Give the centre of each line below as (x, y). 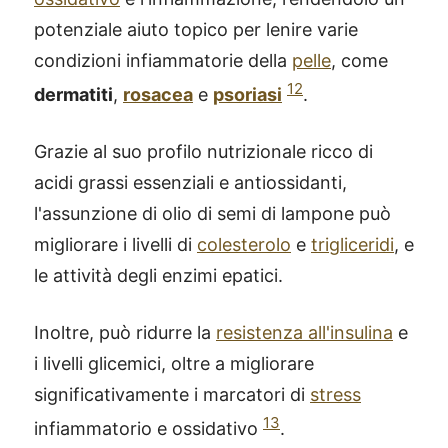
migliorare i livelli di (115, 244)
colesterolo (244, 244)
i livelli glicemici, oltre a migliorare (174, 363)
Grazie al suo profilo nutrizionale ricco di (203, 151)
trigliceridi (352, 244)
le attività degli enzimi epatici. (158, 275)
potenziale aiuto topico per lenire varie (196, 29)
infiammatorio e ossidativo (148, 428)
